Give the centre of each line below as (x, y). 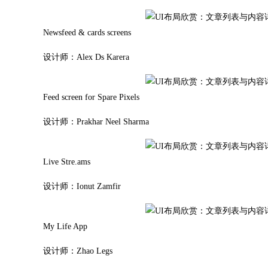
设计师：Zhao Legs (78, 251)
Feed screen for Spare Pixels (91, 97)
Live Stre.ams (67, 162)
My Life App (65, 226)
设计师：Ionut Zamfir (82, 186)
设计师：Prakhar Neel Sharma (96, 122)
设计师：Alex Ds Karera (86, 57)
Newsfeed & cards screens (87, 33)
